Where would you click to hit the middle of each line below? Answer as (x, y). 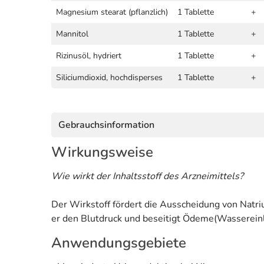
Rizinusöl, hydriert (89, 55)
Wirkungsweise (102, 152)
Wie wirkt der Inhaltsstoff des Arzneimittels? (147, 176)
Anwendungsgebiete (119, 242)
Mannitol (72, 34)
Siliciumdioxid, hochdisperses (109, 77)
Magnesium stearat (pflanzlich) (112, 12)
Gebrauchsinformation (106, 125)
